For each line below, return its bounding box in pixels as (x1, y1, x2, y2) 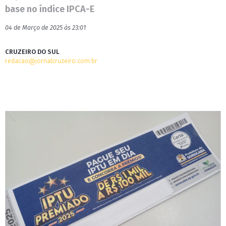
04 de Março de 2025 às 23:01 (5, 24, 86, 31)
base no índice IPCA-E (5, 4, 94, 15)
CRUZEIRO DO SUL (5, 48, 60, 55)
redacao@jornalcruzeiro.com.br (5, 57, 97, 65)
